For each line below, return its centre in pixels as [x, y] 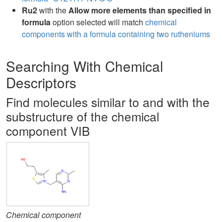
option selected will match [98, 22]
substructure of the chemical [83, 116]
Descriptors [41, 82]
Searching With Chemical [84, 66]
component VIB [48, 131]
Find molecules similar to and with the [108, 102]
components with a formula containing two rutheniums [116, 34]
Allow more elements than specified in [140, 10]
